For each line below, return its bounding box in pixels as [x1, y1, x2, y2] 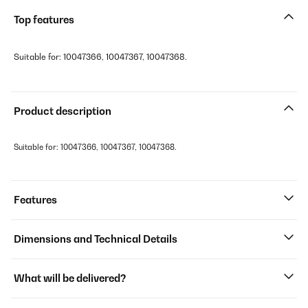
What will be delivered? [14, 272, 126, 284]
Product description [14, 105, 111, 117]
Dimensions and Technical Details [14, 233, 177, 245]
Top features [14, 14, 74, 25]
